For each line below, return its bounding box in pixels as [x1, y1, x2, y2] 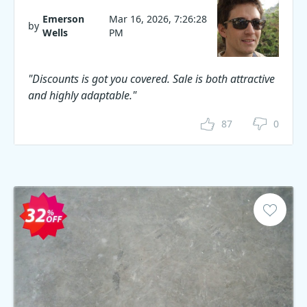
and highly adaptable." [28, 88, 136, 103]
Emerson [42, 12, 84, 25]
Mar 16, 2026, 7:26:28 [108, 12, 207, 25]
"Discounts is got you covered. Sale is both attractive [28, 71, 275, 86]
